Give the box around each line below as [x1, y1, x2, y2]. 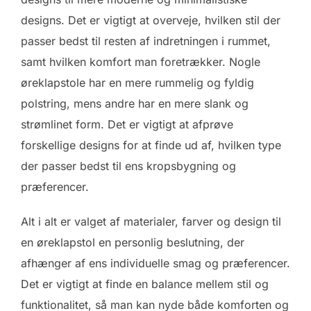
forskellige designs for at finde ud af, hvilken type [21, 138, 281, 153]
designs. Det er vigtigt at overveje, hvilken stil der [21, 13, 280, 28]
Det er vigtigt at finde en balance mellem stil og [21, 277, 269, 292]
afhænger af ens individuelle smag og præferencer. [21, 256, 290, 271]
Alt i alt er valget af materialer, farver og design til [21, 215, 281, 229]
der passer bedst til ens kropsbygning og [21, 159, 236, 174]
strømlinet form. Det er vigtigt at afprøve [21, 117, 233, 132]
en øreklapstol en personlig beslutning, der [21, 235, 244, 250]
